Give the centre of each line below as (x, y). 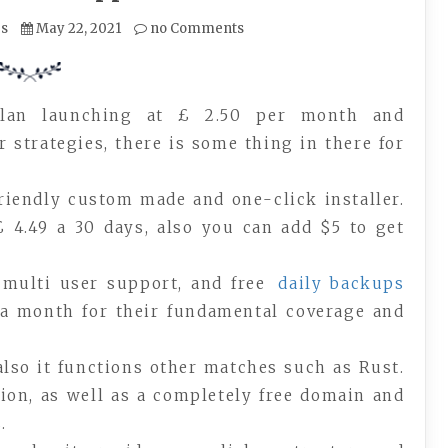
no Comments (196, 28)
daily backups (341, 283)
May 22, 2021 (79, 28)
